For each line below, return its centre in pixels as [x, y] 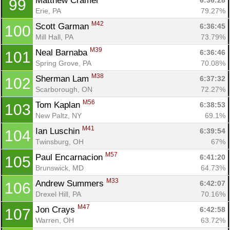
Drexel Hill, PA [58, 194]
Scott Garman [63, 26]
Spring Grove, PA [63, 63]
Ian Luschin [59, 131]
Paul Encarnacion [70, 157]
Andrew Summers [71, 183]
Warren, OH [55, 220]
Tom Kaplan [59, 105]
